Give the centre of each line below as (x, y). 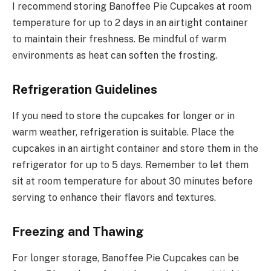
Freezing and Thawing (78, 231)
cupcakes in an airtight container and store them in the (135, 149)
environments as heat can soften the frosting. (115, 56)
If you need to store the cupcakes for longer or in (123, 116)
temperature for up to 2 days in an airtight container (130, 23)
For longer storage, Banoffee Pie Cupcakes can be (126, 258)
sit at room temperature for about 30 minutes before (132, 181)
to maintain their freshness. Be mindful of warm (119, 39)
